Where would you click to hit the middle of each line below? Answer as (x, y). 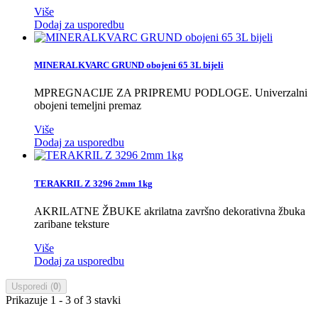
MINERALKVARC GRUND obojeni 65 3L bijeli (129, 65)
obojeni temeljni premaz (88, 106)
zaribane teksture (72, 224)
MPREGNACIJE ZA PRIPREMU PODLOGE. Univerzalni (171, 93)
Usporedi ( (32, 286)
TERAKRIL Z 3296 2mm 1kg (93, 183)
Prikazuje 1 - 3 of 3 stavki (63, 300)
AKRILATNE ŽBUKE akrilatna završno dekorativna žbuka (170, 211)
